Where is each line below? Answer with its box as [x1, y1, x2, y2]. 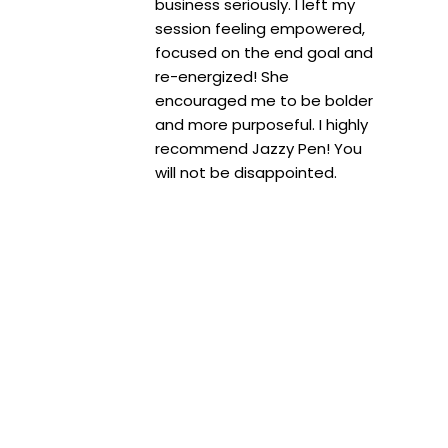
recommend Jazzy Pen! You [155, 138, 362, 160]
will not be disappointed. [155, 162, 337, 184]
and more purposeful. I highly [155, 114, 368, 136]
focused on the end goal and [155, 42, 373, 64]
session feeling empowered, [155, 18, 365, 40]
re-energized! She [155, 66, 289, 88]
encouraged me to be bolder [155, 90, 373, 112]
